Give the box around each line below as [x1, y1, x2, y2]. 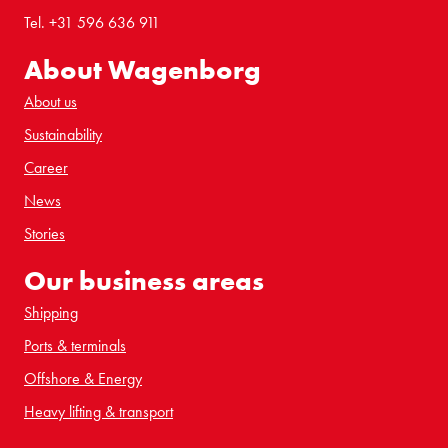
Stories [24, 222, 65, 244]
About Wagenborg [24, 51, 261, 87]
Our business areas [24, 262, 264, 298]
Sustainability [24, 123, 102, 145]
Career [24, 156, 68, 178]
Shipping [24, 301, 78, 323]
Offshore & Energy [24, 367, 142, 389]
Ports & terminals [24, 334, 126, 356]
